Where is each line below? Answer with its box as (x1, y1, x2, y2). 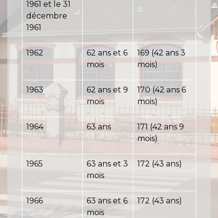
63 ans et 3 (87, 159, 128, 169)
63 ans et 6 (87, 196, 127, 206)
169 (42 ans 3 (137, 48, 185, 58)
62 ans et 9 (87, 85, 128, 95)
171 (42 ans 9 (137, 122, 184, 132)
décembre (26, 11, 67, 21)
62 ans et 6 (87, 48, 127, 58)
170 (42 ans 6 (137, 85, 186, 95)
